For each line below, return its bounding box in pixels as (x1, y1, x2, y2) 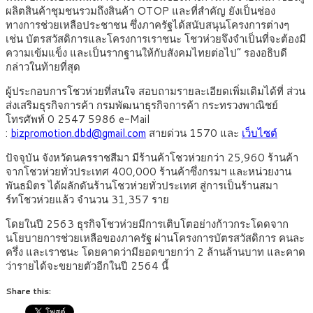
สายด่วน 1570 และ (146, 126, 242, 141)
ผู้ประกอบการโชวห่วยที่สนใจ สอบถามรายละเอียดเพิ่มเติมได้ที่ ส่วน (6, 84, 305, 99)
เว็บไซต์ (242, 126, 277, 141)
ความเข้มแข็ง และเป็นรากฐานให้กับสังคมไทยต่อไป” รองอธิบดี (6, 45, 287, 61)
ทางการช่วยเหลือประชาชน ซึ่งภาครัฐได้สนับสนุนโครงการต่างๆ (6, 17, 289, 33)
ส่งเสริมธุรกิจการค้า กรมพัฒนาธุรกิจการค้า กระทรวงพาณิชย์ (6, 98, 278, 113)
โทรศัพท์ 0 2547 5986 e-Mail (6, 112, 150, 127)
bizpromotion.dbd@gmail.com (10, 126, 146, 141)
